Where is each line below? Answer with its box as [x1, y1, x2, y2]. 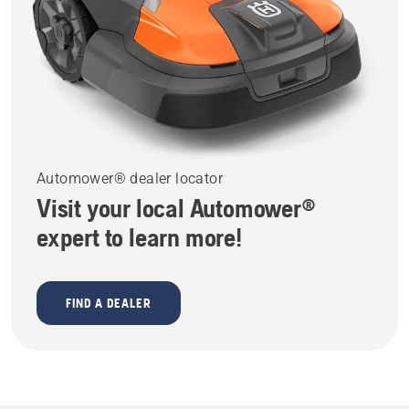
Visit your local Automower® [37, 194, 316, 224]
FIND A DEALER [66, 296, 152, 311]
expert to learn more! [37, 223, 242, 253]
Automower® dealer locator [37, 170, 223, 188]
